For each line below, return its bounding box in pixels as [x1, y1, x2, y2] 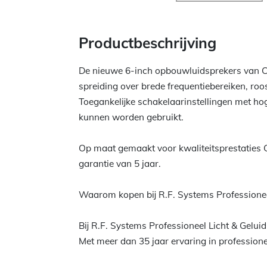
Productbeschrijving [79, 33, 216, 52]
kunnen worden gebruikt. [79, 111, 184, 123]
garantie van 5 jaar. [79, 158, 161, 169]
